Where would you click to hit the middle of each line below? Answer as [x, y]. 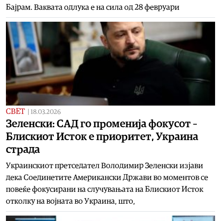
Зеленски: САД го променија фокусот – [102, 124]
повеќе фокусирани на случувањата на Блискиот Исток [105, 189]
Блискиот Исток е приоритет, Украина [102, 136]
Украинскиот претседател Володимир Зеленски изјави [105, 166]
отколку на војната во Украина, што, [71, 201]
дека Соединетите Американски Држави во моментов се [107, 177]
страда [23, 149]
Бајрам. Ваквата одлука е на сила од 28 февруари [93, 7]
